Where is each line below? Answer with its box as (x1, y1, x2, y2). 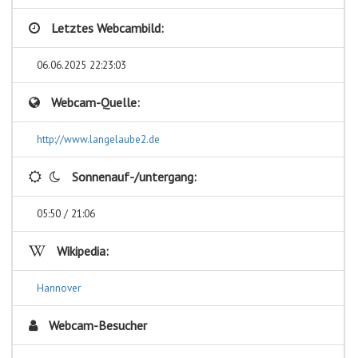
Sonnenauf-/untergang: (69, 168, 197, 185)
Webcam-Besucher (46, 316, 147, 333)
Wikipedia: (54, 242, 109, 259)
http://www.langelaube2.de (37, 131, 160, 146)
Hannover (37, 280, 81, 295)
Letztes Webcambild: (48, 19, 164, 36)
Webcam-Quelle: (48, 93, 140, 110)
